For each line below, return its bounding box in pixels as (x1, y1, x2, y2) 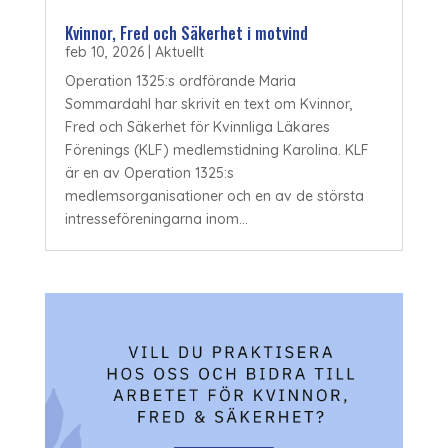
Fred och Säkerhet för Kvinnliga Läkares (64, 118, 330, 137)
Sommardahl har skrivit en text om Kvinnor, (64, 95, 353, 114)
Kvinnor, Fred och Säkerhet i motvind (64, 21, 308, 46)
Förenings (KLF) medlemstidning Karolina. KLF (64, 141, 369, 160)
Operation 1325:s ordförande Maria (64, 72, 296, 91)
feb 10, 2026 (64, 43, 144, 62)
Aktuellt (154, 43, 204, 62)
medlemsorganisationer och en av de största (64, 187, 364, 206)
